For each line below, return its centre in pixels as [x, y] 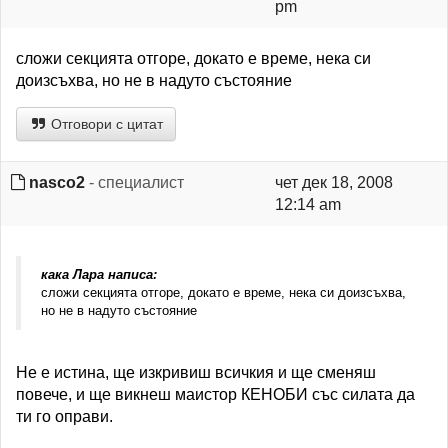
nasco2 [57, 183]
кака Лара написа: [99, 275]
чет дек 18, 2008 [333, 183]
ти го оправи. [64, 417]
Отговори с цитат [105, 124]
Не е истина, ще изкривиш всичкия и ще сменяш [196, 373]
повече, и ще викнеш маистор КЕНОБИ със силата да [215, 395]
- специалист [134, 183]
